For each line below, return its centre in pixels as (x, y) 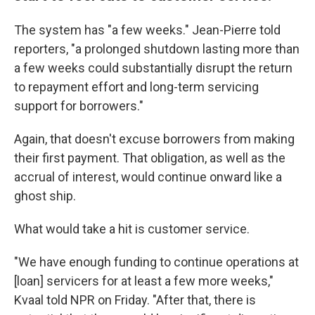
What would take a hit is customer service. (132, 229)
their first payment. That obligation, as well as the (150, 158)
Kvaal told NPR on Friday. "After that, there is (135, 300)
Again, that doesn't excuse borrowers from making (154, 139)
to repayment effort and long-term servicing (136, 87)
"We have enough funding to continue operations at (156, 262)
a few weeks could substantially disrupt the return (153, 68)
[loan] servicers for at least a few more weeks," (144, 281)
